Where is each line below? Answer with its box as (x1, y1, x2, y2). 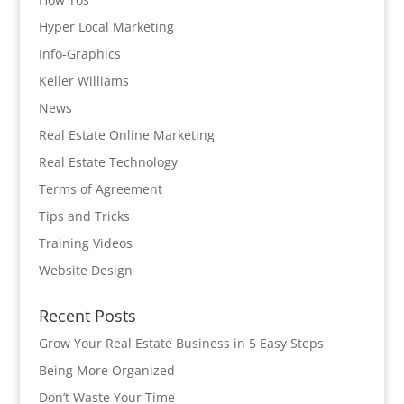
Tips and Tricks (38, 207, 130, 225)
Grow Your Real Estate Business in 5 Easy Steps (38, 335, 324, 352)
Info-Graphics (38, 45, 121, 62)
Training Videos (38, 234, 133, 252)
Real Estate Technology (38, 153, 178, 170)
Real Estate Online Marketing (38, 126, 215, 143)
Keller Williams (38, 72, 129, 89)
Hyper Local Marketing (38, 18, 174, 35)
